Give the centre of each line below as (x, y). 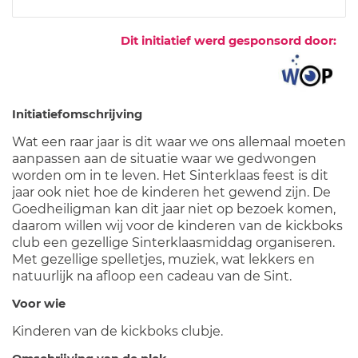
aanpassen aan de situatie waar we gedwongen (164, 159)
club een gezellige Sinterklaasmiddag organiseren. (173, 243)
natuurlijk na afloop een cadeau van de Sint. (152, 276)
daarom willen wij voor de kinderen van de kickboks (177, 226)
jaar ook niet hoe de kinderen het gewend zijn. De (171, 193)
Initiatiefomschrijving (77, 115)
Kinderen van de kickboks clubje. (117, 332)
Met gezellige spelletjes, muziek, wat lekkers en (163, 260)
